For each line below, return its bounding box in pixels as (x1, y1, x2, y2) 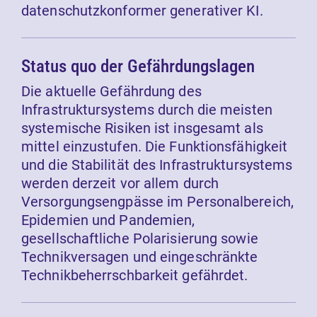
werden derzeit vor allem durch (21, 175, 219, 192)
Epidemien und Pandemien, (21, 212, 195, 229)
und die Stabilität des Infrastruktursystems (21, 156, 293, 174)
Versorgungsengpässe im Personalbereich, (21, 193, 294, 211)
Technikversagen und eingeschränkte (21, 248, 258, 266)
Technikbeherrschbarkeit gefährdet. (21, 267, 248, 284)
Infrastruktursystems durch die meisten (21, 101, 272, 119)
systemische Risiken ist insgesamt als (21, 120, 263, 137)
